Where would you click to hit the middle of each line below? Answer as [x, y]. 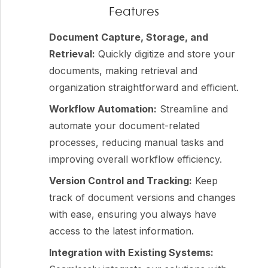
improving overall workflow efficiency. [136, 159]
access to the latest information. [122, 231]
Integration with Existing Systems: [132, 253]
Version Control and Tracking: [121, 181]
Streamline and [193, 109]
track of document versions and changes [143, 198]
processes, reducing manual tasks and [137, 143]
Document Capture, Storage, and [129, 37]
